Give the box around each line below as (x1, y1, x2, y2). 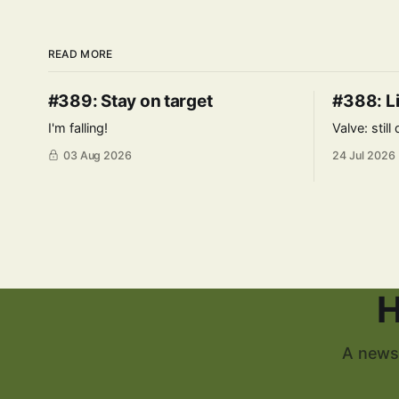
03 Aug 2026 (62, 149, 133, 162)
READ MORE (47, 47, 113, 61)
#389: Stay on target (47, 91, 213, 111)
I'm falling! (47, 120, 108, 136)
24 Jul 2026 (332, 149, 395, 162)
